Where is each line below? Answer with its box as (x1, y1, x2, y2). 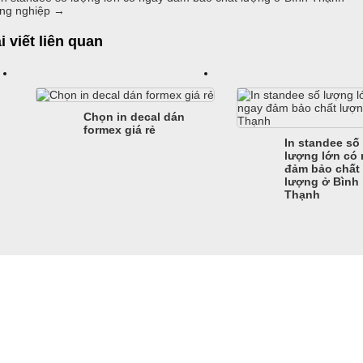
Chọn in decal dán (83, 110, 186, 124)
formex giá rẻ (83, 123, 156, 137)
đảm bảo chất (284, 162, 360, 176)
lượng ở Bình (284, 175, 359, 189)
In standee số (284, 136, 360, 150)
